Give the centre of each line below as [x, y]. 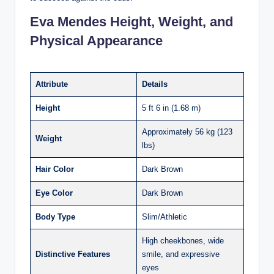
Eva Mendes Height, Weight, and [131, 21]
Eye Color [54, 193]
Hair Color [55, 169]
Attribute [52, 84]
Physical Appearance [96, 40]
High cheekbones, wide [183, 240]
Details [155, 84]
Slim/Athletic [165, 217]
